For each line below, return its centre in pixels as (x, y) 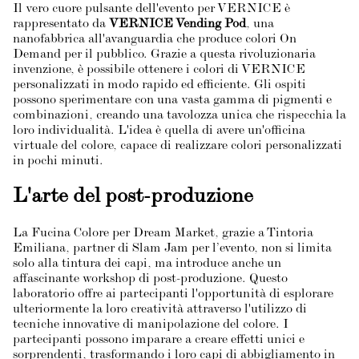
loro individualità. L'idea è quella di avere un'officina (159, 131)
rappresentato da (61, 25)
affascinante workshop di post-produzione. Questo (150, 280)
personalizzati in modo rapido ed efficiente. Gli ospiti (159, 86)
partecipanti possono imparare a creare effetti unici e (159, 341)
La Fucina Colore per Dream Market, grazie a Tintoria (163, 234)
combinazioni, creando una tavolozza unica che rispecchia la (179, 116)
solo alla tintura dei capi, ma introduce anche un (147, 264)
